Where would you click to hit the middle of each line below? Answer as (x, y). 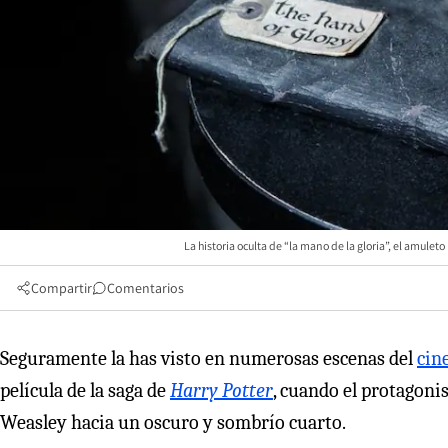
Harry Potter (221, 390)
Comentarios (145, 287)
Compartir (61, 287)
